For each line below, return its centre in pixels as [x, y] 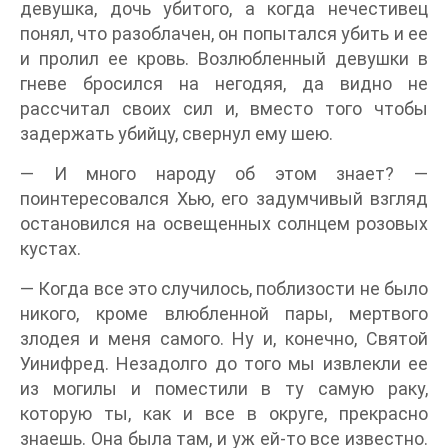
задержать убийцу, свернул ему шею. [176, 133]
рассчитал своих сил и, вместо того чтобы [224, 108]
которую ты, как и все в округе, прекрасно [224, 413]
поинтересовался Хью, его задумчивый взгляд [224, 198]
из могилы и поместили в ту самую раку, [224, 388]
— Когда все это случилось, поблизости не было [224, 288]
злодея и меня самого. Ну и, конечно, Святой [224, 338]
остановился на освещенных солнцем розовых [224, 223]
